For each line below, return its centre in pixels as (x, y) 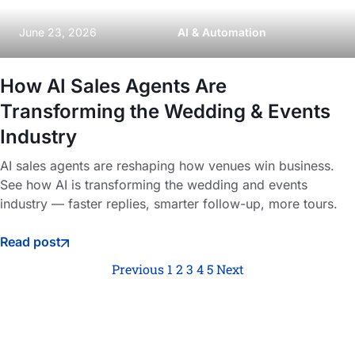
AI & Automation (222, 32)
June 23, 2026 (58, 32)
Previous (137, 269)
